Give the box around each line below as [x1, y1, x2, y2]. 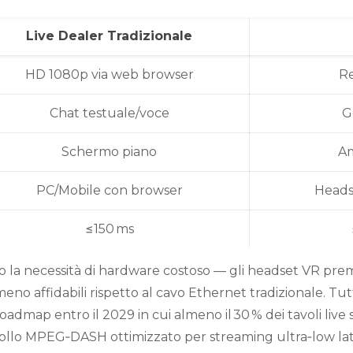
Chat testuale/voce [49, 106, 169, 121]
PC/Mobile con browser [35, 183, 183, 198]
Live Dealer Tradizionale [26, 28, 193, 43]
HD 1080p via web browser [24, 67, 194, 82]
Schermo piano [61, 144, 158, 159]
